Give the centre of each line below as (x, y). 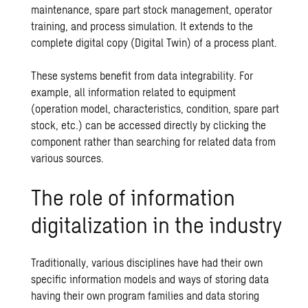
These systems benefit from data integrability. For (142, 75)
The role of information (133, 197)
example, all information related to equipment (134, 92)
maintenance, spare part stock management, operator (152, 9)
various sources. (68, 158)
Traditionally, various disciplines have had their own (147, 262)
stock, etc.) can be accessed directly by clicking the (149, 125)
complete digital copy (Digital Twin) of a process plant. (154, 42)
